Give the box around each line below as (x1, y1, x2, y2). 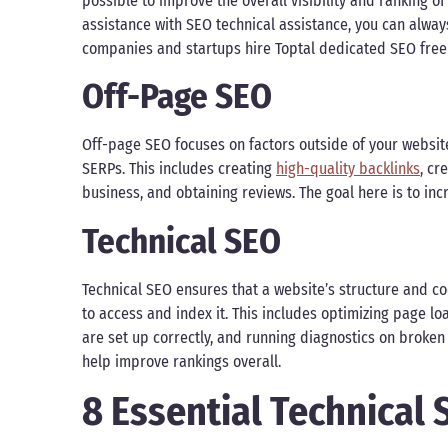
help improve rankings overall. (82, 351, 285, 371)
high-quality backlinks (276, 159, 420, 179)
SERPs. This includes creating (82, 159, 276, 179)
